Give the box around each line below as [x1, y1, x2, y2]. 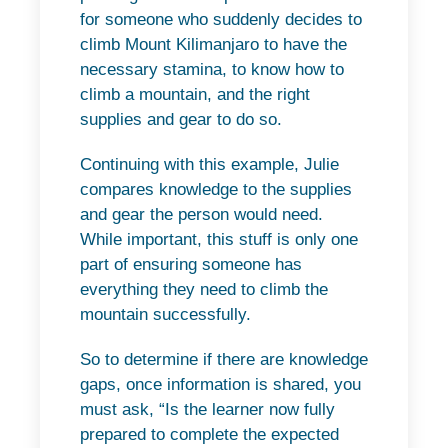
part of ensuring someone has [80, 255, 302, 275]
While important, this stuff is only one [80, 230, 358, 250]
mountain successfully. [80, 305, 251, 325]
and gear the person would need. [80, 205, 323, 225]
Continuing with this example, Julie [80, 155, 339, 175]
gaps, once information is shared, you [80, 375, 361, 395]
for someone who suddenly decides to [80, 10, 362, 30]
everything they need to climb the [80, 280, 328, 300]
